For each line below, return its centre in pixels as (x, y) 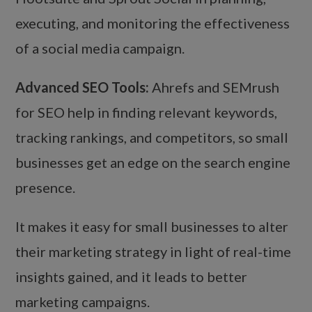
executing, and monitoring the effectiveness (153, 23)
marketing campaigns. (83, 302)
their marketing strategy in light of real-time (154, 252)
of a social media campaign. (100, 48)
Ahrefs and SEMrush (214, 87)
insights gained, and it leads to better (132, 277)
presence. (46, 188)
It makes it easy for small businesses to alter (152, 227)
